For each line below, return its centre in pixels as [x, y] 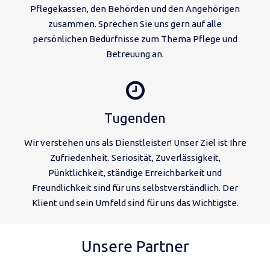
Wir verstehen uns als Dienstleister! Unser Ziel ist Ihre [135, 142]
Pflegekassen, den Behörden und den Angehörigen [135, 8]
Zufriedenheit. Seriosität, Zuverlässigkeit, [135, 157]
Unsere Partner [135, 246]
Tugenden [135, 118]
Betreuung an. [135, 54]
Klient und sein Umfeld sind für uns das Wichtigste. [135, 202]
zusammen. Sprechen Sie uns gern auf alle [135, 24]
